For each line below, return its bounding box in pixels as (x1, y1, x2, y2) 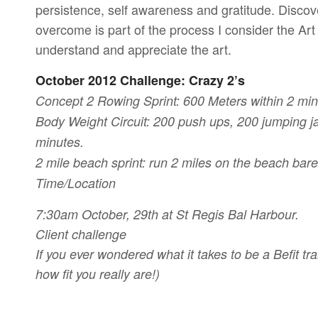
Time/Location (35, 174, 116, 192)
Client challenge (35, 224, 126, 243)
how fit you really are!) (35, 264, 160, 283)
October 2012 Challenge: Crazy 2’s (35, 71, 245, 90)
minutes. (35, 133, 84, 151)
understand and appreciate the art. (35, 40, 231, 59)
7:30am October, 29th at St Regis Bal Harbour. (35, 204, 299, 223)
